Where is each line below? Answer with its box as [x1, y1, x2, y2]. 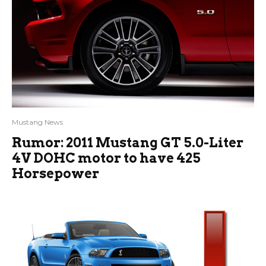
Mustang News [12, 117, 63, 126]
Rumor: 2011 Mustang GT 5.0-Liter [12, 134, 243, 150]
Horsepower [12, 165, 99, 181]
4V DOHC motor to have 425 [12, 150, 201, 166]
